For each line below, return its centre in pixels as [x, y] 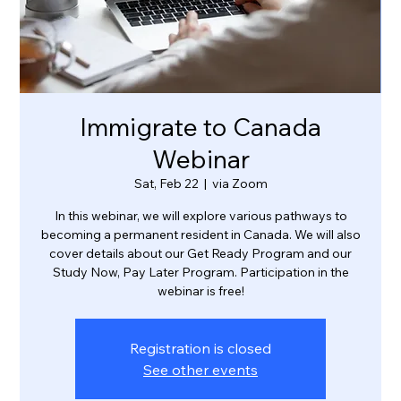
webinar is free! [200, 291]
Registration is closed [200, 349]
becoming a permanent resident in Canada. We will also [200, 235]
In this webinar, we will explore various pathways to [200, 216]
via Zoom [239, 184]
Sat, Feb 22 [166, 184]
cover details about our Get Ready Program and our [200, 254]
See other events [200, 370]
